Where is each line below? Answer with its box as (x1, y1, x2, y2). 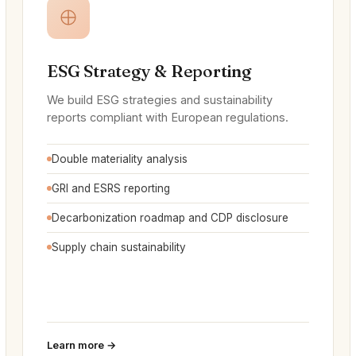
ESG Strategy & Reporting (47, 60, 252, 81)
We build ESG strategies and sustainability (47, 93, 273, 106)
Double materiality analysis (52, 153, 188, 165)
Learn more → (47, 339, 116, 351)
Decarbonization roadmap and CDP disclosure (52, 211, 288, 224)
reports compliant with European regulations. (47, 110, 288, 124)
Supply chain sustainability (52, 241, 186, 253)
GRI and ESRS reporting (52, 182, 170, 195)
